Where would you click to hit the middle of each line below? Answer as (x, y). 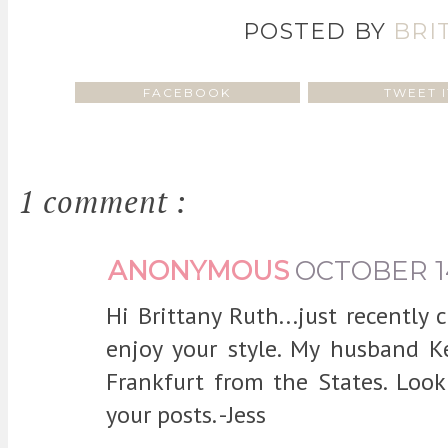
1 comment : (102, 201)
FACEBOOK (187, 92)
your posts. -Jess (186, 414)
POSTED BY (318, 31)
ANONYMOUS (198, 270)
